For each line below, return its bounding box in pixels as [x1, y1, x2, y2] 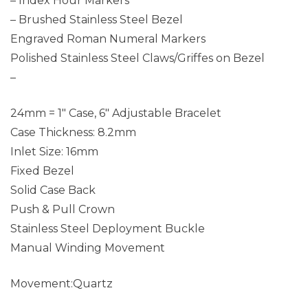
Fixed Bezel [10, 164, 74, 177]
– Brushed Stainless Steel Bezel [10, 12, 183, 26]
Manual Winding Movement [10, 241, 165, 254]
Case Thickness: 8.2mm [10, 125, 136, 139]
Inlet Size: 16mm [10, 144, 98, 158]
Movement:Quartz [10, 276, 113, 290]
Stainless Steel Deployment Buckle [10, 221, 205, 235]
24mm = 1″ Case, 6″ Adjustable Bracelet [10, 106, 221, 120]
